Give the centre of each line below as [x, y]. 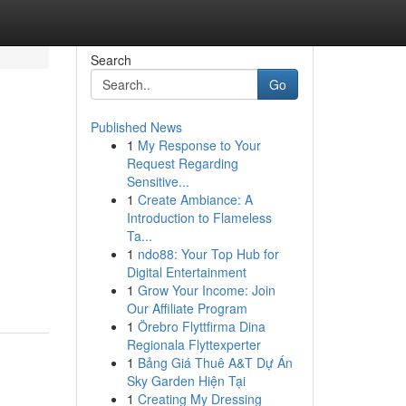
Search [111, 60]
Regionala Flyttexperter [193, 344]
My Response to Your [199, 145]
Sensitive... [158, 181]
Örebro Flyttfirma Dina [201, 326]
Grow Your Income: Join [206, 290]
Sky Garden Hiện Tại [186, 381]
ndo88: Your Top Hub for [208, 254]
